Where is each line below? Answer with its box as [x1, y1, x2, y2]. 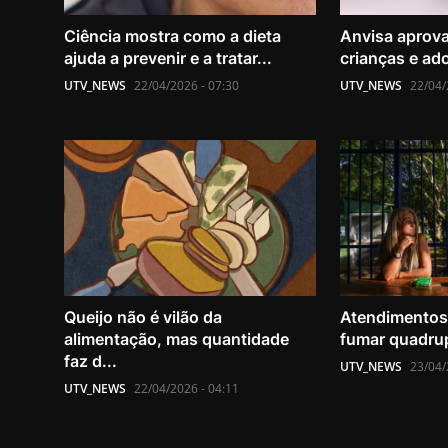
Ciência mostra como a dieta [64, 26, 281, 47]
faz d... [64, 350, 117, 371]
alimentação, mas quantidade [64, 328, 289, 349]
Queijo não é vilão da [64, 306, 222, 327]
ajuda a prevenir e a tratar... [64, 48, 272, 69]
